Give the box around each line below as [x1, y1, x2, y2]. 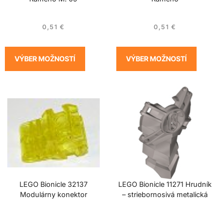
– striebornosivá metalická [122, 190, 208, 199]
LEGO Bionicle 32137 [19, 180, 88, 188]
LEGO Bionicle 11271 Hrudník [118, 180, 212, 188]
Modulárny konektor [19, 190, 87, 199]
